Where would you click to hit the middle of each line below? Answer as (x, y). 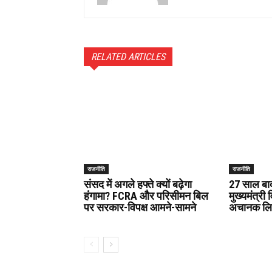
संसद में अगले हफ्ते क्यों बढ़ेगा (138, 184)
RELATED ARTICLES (128, 56)
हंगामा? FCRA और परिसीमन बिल (146, 195)
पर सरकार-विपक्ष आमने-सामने (140, 207)
